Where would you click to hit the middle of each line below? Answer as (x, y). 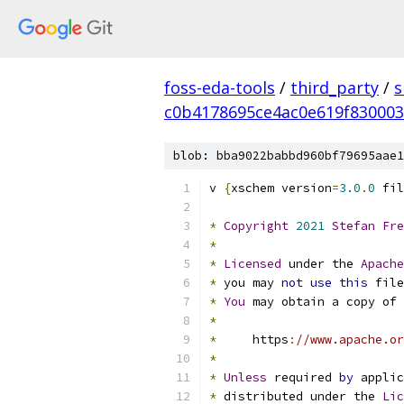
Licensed (252, 264)
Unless (245, 377)
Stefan (353, 226)
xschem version (281, 188)
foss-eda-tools (220, 87)
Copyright (256, 226)
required (303, 377)
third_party (335, 87)
